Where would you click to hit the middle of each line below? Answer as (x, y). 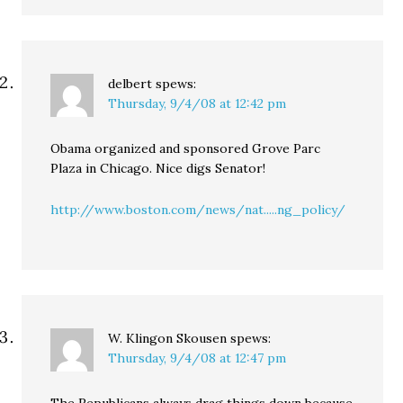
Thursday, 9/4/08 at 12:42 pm (197, 103)
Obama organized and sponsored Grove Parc (186, 148)
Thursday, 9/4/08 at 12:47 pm (197, 358)
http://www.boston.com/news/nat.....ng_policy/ (198, 210)
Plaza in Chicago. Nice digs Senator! (158, 168)
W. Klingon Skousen (168, 338)
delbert (130, 84)
